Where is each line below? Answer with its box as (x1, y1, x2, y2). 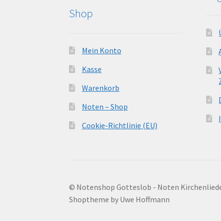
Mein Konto (81, 45, 121, 55)
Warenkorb (81, 82, 119, 93)
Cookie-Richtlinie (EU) (81, 120, 157, 130)
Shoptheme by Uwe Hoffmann (69, 194, 170, 205)
